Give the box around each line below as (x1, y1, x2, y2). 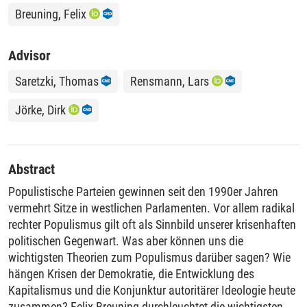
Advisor (8, 47, 51, 64)
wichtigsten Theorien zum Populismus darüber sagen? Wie (8, 249, 291, 265)
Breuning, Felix (15, 6, 86, 21)
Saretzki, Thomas (15, 73, 99, 88)
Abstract (8, 160, 55, 177)
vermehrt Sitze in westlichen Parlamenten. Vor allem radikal (8, 200, 295, 215)
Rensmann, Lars (130, 73, 209, 88)
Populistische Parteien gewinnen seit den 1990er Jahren (8, 184, 278, 199)
